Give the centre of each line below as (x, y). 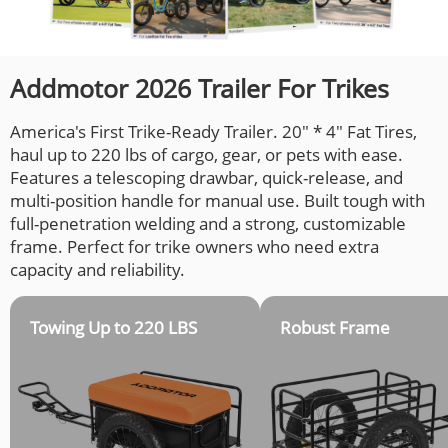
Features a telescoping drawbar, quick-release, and (206, 178)
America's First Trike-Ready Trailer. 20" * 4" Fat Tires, (213, 132)
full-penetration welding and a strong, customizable (208, 224)
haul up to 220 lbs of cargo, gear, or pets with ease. (206, 155)
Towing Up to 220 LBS (113, 328)
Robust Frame (335, 328)
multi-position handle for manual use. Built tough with (217, 201)
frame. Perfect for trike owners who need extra (194, 247)
